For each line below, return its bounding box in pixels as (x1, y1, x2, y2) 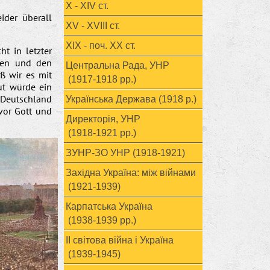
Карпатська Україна (66, 201, 152, 212)
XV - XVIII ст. (66, 20, 120, 31)
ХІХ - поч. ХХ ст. (66, 40, 136, 51)
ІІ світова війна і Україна (66, 235, 174, 245)
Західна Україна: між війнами (66, 168, 196, 178)
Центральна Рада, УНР (66, 60, 169, 71)
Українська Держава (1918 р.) (66, 94, 196, 104)
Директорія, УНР (66, 114, 140, 124)
